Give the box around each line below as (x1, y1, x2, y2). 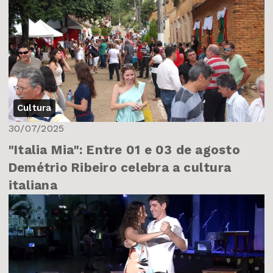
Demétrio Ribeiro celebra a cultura (9, 160, 232, 175)
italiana (9, 177, 57, 193)
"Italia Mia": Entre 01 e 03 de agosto (9, 142, 240, 157)
